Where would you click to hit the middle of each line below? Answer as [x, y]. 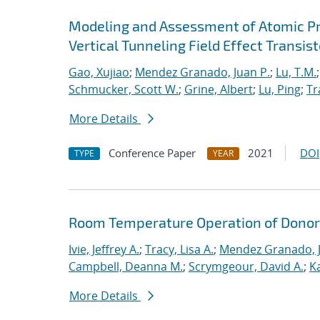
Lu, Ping [280, 89]
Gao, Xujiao [99, 72]
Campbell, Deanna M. [126, 266]
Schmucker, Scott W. [124, 89]
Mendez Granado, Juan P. [202, 72]
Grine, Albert [219, 89]
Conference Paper [152, 153]
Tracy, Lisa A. [179, 249]
